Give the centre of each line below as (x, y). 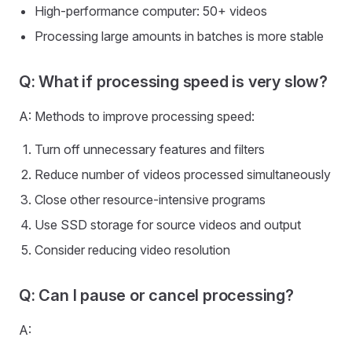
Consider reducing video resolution (132, 250)
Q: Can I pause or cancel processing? (156, 295)
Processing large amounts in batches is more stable (179, 36)
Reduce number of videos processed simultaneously (183, 174)
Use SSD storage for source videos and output (168, 225)
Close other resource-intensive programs (150, 200)
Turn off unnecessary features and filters (150, 149)
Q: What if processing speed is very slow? (173, 82)
